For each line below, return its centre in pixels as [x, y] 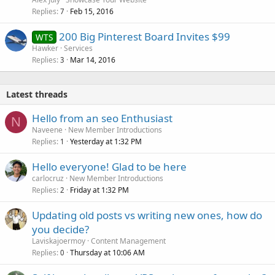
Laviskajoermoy [59, 241]
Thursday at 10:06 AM [107, 252]
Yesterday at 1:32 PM [106, 141]
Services [78, 48]
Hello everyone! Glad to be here [109, 166]
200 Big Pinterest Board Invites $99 [144, 36]
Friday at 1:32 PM [99, 190]
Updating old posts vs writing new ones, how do [147, 215]
